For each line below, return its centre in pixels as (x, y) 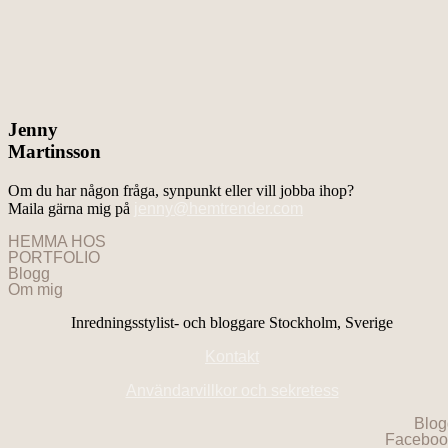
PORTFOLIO (54, 257)
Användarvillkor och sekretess (232, 390)
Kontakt (232, 356)
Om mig (35, 289)
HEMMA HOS (57, 241)
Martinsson (54, 152)
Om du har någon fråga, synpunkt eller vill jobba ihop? (181, 190)
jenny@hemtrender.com (218, 208)
